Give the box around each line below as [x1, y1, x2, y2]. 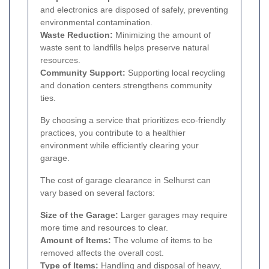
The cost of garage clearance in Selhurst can [40, 175, 211, 185]
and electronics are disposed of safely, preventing [40, 4, 228, 14]
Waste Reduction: [40, 29, 113, 40]
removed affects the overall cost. [40, 247, 164, 258]
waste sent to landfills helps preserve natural [40, 42, 209, 52]
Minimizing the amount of [113, 29, 211, 40]
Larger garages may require [118, 210, 228, 220]
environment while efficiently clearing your [40, 140, 199, 150]
